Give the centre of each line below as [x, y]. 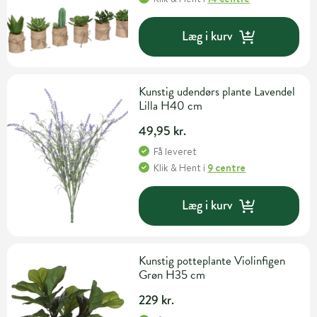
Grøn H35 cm [172, 275]
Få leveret [175, 151]
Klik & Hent [178, 167]
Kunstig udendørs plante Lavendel [217, 91]
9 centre [227, 167]
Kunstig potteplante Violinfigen [212, 260]
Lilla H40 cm [171, 105]
